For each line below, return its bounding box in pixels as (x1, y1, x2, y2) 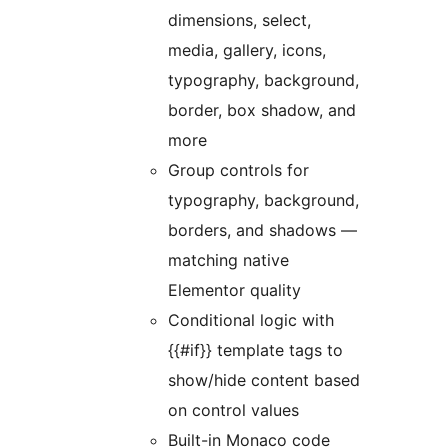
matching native (168, 250, 289, 271)
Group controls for (168, 160, 309, 181)
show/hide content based (168, 370, 360, 391)
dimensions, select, (168, 10, 311, 31)
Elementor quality (168, 280, 301, 301)
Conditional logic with (168, 310, 334, 331)
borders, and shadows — (168, 220, 357, 241)
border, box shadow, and (168, 100, 356, 121)
